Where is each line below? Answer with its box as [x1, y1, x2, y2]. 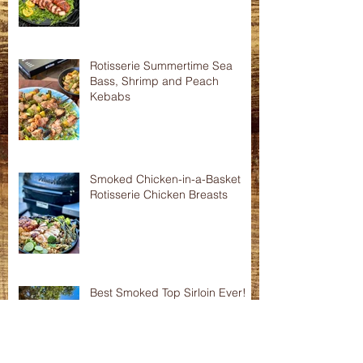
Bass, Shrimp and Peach [90, 207, 219, 221]
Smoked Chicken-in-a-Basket [90, 305, 241, 319]
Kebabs [90, 222, 130, 237]
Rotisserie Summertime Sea [90, 191, 233, 206]
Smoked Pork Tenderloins [90, 78, 222, 92]
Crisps [90, 20, 123, 35]
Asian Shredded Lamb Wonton [90, 5, 250, 19]
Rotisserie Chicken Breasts [90, 320, 228, 335]
